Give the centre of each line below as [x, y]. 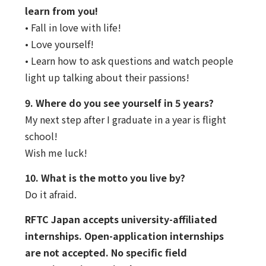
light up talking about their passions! [107, 77]
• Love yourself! [59, 44]
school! [41, 136]
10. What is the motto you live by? [105, 177]
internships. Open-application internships [124, 236]
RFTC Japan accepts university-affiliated [121, 219]
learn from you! [61, 11]
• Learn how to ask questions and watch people [129, 61]
